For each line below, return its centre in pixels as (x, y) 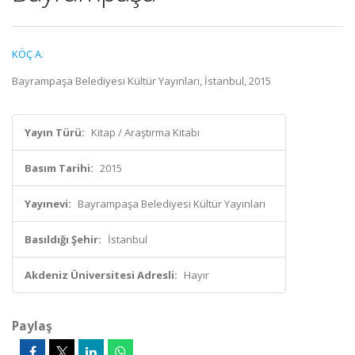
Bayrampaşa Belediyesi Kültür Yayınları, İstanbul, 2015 (141, 81)
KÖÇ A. (28, 54)
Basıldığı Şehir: (63, 239)
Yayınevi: (48, 204)
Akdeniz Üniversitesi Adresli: (101, 275)
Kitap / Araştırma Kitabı (145, 132)
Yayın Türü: (55, 132)
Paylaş (32, 326)
